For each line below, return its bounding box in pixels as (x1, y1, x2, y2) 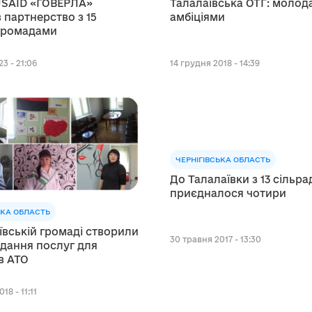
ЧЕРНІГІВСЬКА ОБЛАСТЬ (175, 155, 271, 164)
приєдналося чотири (170, 187, 287, 199)
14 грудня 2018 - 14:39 (170, 58, 260, 68)
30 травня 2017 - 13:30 (170, 234, 262, 244)
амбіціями (170, 10, 226, 23)
